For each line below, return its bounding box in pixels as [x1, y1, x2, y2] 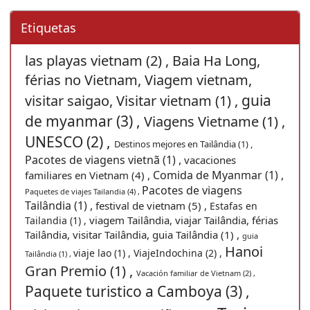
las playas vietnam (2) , [25, 51, 172, 70]
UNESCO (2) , [25, 131, 114, 152]
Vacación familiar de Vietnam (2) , [136, 267, 255, 278]
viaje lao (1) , [73, 246, 134, 259]
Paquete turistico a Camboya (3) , [25, 281, 250, 301]
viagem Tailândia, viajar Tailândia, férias [89, 212, 278, 227]
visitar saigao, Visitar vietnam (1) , [25, 91, 241, 110]
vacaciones [184, 152, 236, 167]
